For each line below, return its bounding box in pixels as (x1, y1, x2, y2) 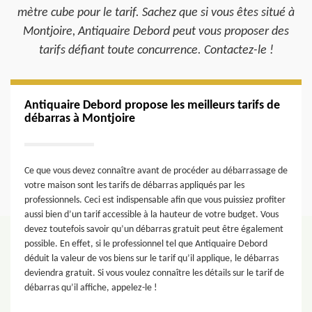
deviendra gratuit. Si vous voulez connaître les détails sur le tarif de (24, 268, 284, 279)
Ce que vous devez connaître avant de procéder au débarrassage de (24, 166, 288, 176)
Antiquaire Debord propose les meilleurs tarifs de (24, 99, 280, 112)
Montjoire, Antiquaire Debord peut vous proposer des (23, 25, 289, 38)
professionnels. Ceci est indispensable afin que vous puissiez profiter (24, 195, 286, 205)
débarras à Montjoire (24, 112, 135, 125)
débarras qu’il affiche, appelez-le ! (24, 283, 157, 293)
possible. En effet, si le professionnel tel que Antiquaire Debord (24, 239, 267, 249)
